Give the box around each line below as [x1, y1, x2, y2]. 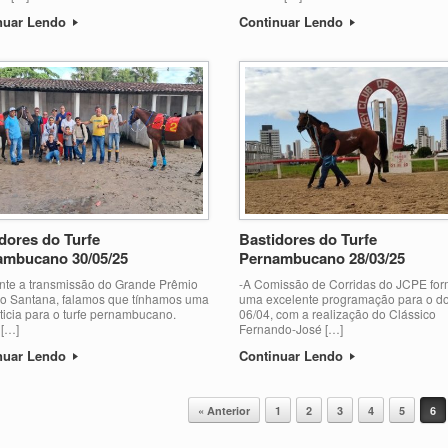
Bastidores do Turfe [239, 227, 377, 250]
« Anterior [198, 402, 250, 418]
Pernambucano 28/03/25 [239, 246, 405, 269]
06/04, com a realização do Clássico [239, 304, 436, 322]
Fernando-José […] [239, 319, 343, 337]
